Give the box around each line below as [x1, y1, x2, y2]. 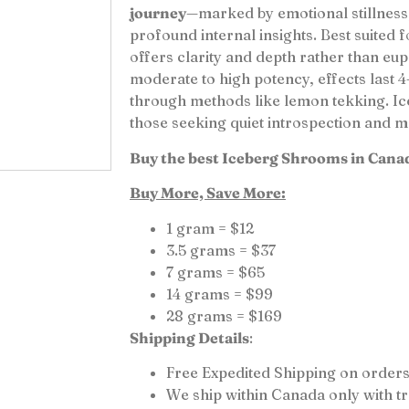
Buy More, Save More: [130, 184, 286, 203]
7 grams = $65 [166, 262, 265, 281]
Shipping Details [130, 328, 249, 347]
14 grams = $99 [166, 284, 273, 303]
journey [130, 4, 186, 23]
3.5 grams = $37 [166, 240, 276, 259]
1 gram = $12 [166, 218, 254, 237]
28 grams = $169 [166, 306, 282, 325]
